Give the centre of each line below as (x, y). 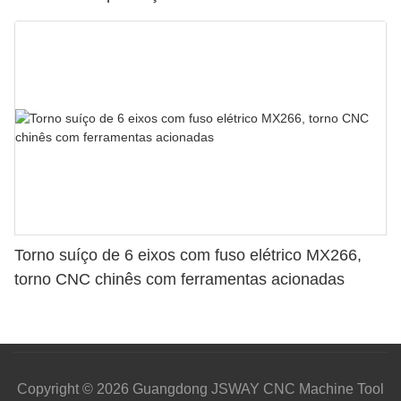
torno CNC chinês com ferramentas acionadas (179, 279)
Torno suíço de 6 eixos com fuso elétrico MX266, (188, 255)
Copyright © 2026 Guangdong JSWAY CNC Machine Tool (200, 388)
